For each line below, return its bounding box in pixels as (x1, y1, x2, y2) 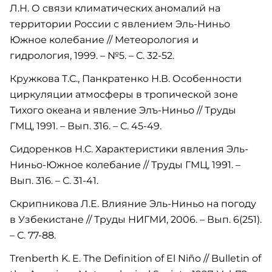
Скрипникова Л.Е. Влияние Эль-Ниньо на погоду (10, 198, 256, 209)
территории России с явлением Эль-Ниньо (10, 18, 230, 30)
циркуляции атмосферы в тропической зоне (10, 89, 238, 100)
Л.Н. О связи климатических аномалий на (10, 2, 220, 14)
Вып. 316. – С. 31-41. (10, 175, 98, 186)
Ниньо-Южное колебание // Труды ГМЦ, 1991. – (10, 159, 240, 171)
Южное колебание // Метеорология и (10, 34, 199, 46)
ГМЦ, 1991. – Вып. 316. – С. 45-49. (10, 120, 161, 132)
